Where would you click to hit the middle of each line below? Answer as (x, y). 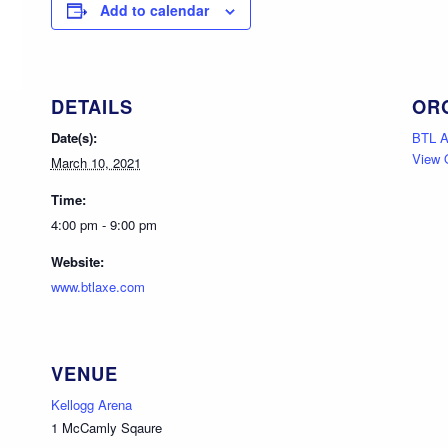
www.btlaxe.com (97, 286)
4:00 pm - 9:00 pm (103, 224)
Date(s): (73, 137)
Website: (77, 261)
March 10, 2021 (95, 162)
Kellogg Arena (91, 404)
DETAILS (91, 106)
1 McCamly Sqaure (106, 427)
